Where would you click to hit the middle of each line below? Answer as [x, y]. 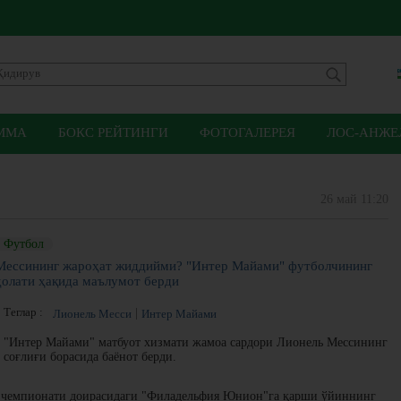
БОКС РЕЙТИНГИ [113, 132]
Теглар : [26, 312]
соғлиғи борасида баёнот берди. [90, 357]
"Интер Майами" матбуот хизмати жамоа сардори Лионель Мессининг [196, 342]
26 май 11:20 [354, 199]
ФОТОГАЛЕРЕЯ [247, 132]
